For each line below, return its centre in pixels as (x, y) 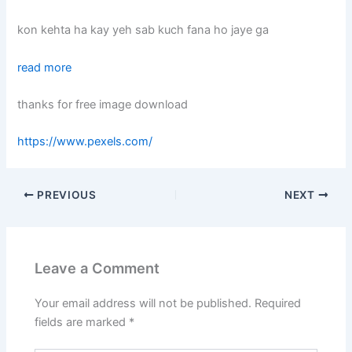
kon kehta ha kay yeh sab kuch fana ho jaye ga (143, 30)
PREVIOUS (65, 194)
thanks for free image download (103, 104)
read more (45, 67)
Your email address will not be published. (143, 303)
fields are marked (82, 322)
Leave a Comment (97, 268)
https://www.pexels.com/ (85, 142)
